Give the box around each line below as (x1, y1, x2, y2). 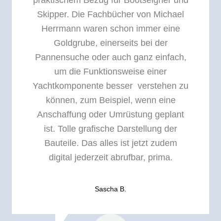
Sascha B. (95, 185, 126, 193)
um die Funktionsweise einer (54, 67, 167, 77)
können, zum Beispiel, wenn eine (45, 95, 176, 106)
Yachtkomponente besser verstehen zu (33, 81, 188, 91)
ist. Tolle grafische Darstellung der (44, 124, 177, 134)
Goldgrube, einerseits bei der (53, 38, 168, 48)
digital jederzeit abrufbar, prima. (48, 152, 173, 163)
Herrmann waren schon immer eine (41, 24, 180, 34)
